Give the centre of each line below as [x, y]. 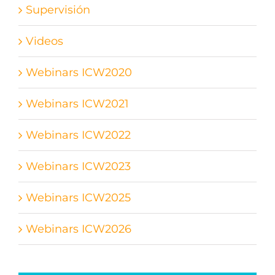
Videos [45, 41]
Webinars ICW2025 [78, 197]
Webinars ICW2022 [78, 135]
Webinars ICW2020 [79, 72]
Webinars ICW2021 [77, 103]
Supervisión [58, 10]
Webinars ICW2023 [78, 166]
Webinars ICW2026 [79, 229]
